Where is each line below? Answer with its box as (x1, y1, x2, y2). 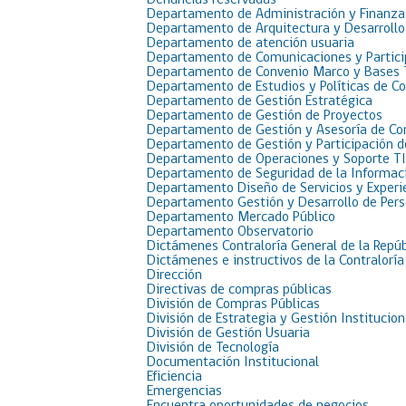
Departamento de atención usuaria (147, 36, 354, 51)
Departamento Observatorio (147, 225, 314, 239)
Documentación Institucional (147, 355, 319, 370)
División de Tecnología (147, 341, 279, 355)
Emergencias (147, 384, 222, 399)
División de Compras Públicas (147, 297, 320, 312)
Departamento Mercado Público (147, 210, 335, 225)
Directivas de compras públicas (147, 283, 332, 297)
